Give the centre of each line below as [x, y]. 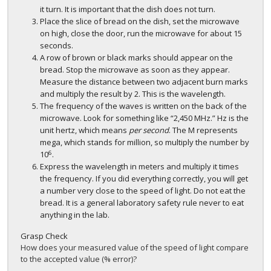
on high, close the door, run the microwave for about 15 [141, 34]
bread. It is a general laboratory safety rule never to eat [142, 203]
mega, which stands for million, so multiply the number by [145, 142]
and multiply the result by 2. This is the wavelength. [133, 94]
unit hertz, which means [84, 130]
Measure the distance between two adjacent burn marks [144, 82]
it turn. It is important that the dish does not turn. [128, 9]
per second [149, 130]
